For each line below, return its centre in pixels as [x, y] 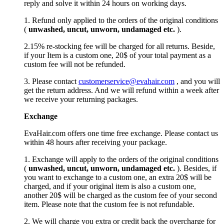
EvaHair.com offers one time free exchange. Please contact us [121, 133]
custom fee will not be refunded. [75, 64]
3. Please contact [51, 81]
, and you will [197, 81]
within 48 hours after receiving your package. [95, 142]
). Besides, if [197, 168]
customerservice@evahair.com [126, 81]
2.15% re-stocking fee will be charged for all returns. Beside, [119, 46]
